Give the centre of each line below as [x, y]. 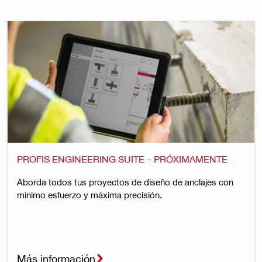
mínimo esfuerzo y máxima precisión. [89, 194]
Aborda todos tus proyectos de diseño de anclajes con [125, 182]
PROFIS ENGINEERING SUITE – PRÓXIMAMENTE [122, 158]
